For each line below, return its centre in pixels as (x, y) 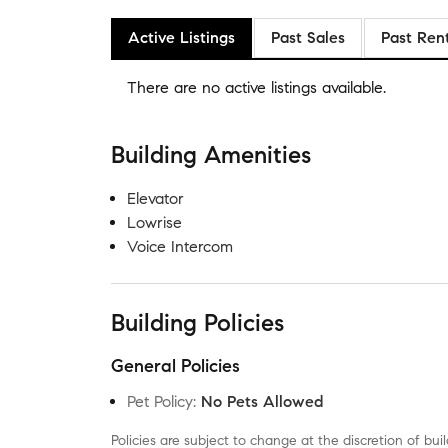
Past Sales (308, 37)
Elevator (155, 198)
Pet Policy (160, 401)
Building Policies (197, 323)
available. (351, 87)
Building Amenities (211, 155)
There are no (176, 87)
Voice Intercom (180, 246)
